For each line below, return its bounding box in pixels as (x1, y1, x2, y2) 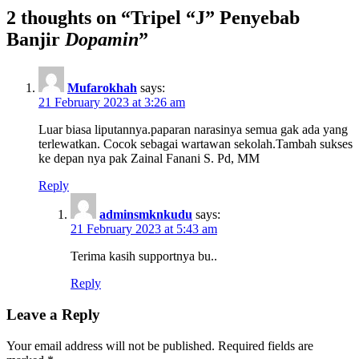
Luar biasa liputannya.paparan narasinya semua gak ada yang (38, 123, 348, 137)
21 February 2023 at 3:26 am (38, 95, 185, 110)
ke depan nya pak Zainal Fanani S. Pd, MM (38, 151, 260, 166)
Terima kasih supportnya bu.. (71, 249, 217, 264)
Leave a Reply (6, 305, 100, 323)
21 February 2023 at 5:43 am (71, 222, 217, 236)
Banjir (6, 29, 65, 50)
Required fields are (218, 338, 313, 353)
